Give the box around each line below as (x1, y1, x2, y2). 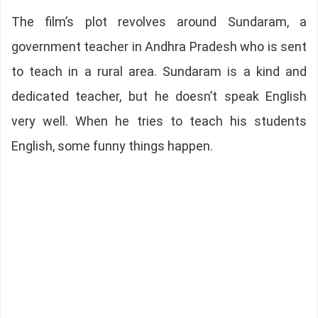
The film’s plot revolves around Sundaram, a (11, 14, 307, 30)
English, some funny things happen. (11, 138, 213, 154)
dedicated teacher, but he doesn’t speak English (11, 89, 307, 104)
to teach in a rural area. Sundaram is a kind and (11, 64, 307, 79)
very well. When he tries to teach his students (11, 114, 307, 129)
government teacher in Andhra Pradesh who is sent (11, 39, 307, 55)
